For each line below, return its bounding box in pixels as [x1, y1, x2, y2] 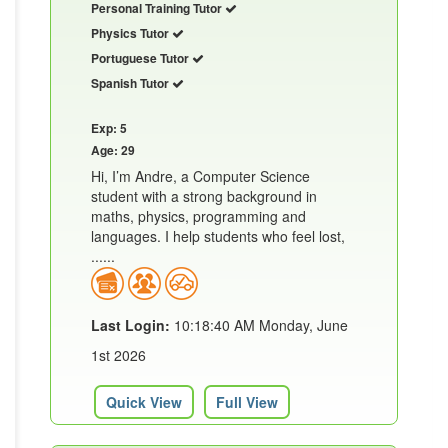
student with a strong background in [91, 186, 317, 207]
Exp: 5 [91, 119, 127, 138]
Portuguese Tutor [91, 49, 192, 68]
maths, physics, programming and [91, 206, 306, 227]
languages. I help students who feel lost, [91, 226, 345, 247]
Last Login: [91, 315, 170, 336]
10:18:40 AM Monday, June [170, 315, 348, 336]
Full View [216, 392, 278, 413]
